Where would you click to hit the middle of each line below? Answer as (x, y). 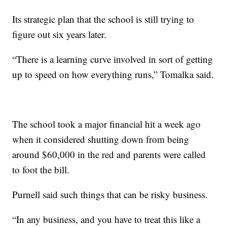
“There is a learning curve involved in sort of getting (113, 59)
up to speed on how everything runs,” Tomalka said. (113, 74)
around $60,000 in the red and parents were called (109, 155)
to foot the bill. (41, 170)
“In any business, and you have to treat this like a (106, 219)
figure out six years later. (60, 34)
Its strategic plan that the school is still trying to (103, 19)
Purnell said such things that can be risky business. (110, 195)
